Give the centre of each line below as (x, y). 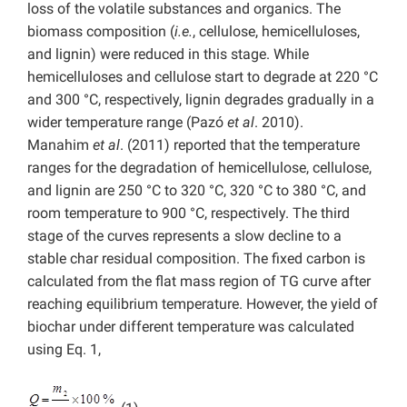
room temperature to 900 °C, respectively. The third (189, 213)
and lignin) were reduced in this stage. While (168, 55)
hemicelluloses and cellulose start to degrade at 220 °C (203, 77)
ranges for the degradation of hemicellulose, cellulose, (199, 168)
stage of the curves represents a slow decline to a (184, 236)
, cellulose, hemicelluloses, (276, 32)
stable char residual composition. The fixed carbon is (196, 259)
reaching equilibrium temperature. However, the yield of (203, 304)
